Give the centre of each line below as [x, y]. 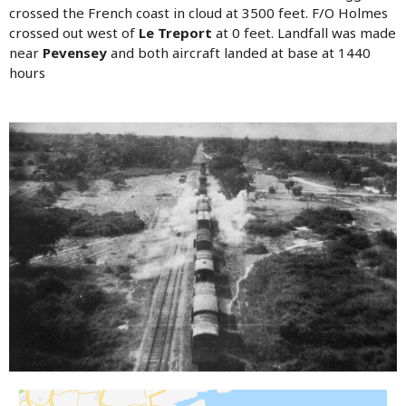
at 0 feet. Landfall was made [304, 32]
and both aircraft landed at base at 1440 [239, 52]
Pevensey [75, 52]
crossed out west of [74, 32]
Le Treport [175, 32]
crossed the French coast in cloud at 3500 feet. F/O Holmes [198, 12]
